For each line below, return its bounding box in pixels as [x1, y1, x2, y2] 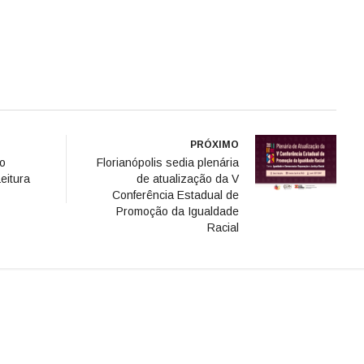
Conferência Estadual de [112, 188, 239, 201]
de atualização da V [136, 172, 239, 185]
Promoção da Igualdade [116, 205, 239, 218]
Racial [207, 221, 239, 234]
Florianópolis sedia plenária [97, 156, 239, 169]
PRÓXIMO [190, 139, 239, 150]
